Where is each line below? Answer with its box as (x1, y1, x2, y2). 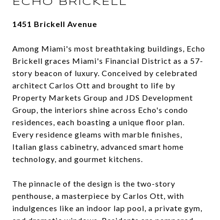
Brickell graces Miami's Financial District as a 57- (12, 56, 203, 66)
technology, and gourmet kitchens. (12, 154, 143, 164)
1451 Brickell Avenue (12, 19, 97, 29)
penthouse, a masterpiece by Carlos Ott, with (12, 191, 184, 201)
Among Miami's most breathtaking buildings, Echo (12, 44, 205, 54)
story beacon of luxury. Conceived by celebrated (12, 68, 197, 78)
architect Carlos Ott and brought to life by (12, 81, 175, 90)
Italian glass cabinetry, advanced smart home (12, 142, 184, 152)
